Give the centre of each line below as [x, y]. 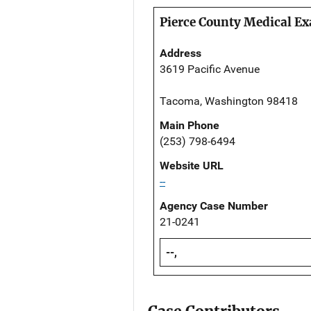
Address [180, 53]
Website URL [192, 166]
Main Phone [190, 126]
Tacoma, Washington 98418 [229, 101]
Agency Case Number [214, 206]
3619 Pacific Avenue [210, 69]
